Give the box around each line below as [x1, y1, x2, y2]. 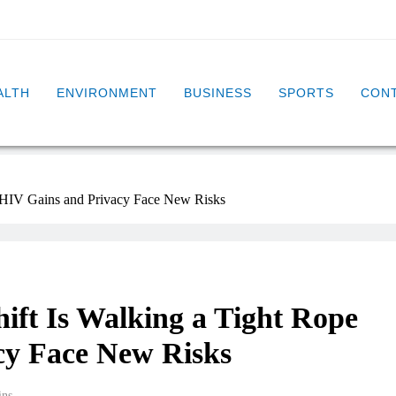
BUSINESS [184, 86, 252, 100]
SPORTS [278, 86, 334, 100]
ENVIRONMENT [57, 86, 157, 100]
